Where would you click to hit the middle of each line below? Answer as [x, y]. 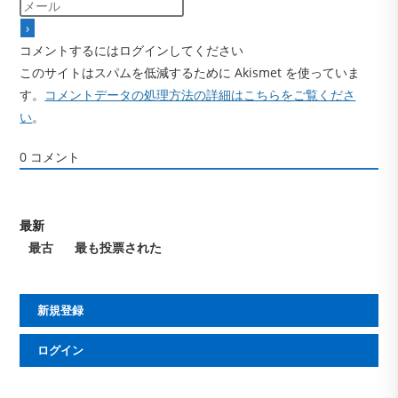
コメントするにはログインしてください [132, 50]
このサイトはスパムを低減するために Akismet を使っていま [190, 72]
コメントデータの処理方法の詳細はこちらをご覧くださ [200, 94]
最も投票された [119, 247]
